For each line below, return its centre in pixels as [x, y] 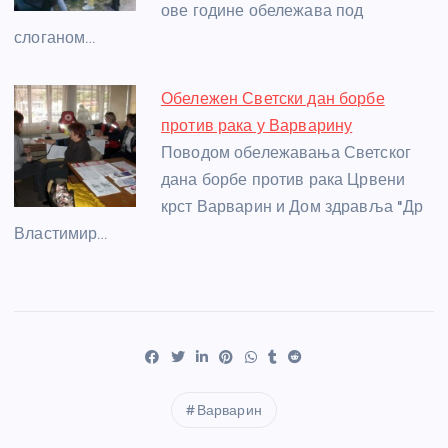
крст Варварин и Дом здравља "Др [292, 206]
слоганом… [55, 37]
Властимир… [61, 233]
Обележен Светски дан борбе [273, 98]
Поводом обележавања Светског [286, 152]
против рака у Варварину [257, 125]
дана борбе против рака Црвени [283, 179]
